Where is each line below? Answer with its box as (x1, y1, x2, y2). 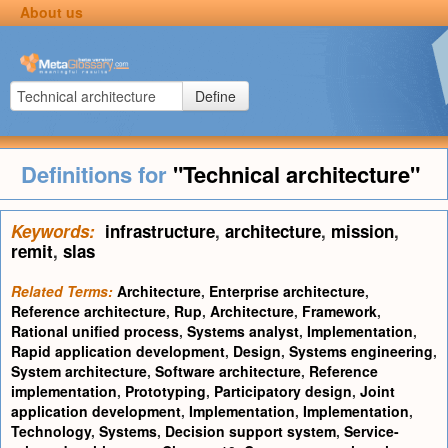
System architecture (11, 361, 147, 381)
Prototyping (125, 381, 206, 401)
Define (195, 86, 236, 106)
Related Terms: (11, 281, 113, 301)
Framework (302, 301, 377, 321)
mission (331, 219, 394, 243)
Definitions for (20, 158, 173, 190)
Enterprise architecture (209, 281, 365, 301)
